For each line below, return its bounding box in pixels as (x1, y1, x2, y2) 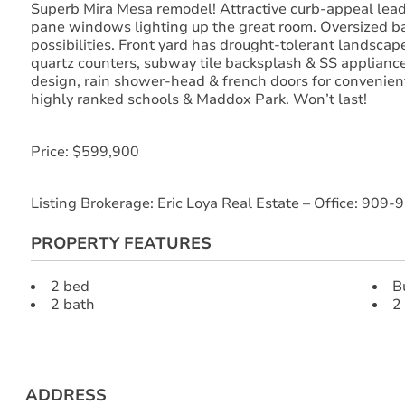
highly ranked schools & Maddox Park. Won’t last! (31, 89, 367, 110)
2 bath (51, 294, 95, 315)
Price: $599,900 (31, 141, 139, 162)
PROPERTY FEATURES (31, 231, 212, 254)
